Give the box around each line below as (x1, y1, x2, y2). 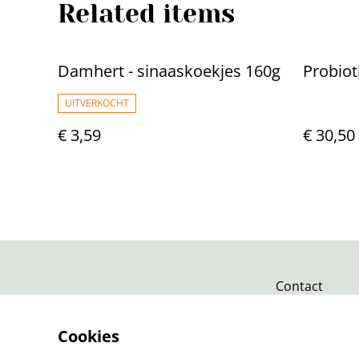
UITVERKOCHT (65, 96, 129, 110)
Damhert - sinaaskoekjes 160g (58, 60, 280, 82)
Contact (276, 277, 323, 295)
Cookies (58, 325, 119, 347)
